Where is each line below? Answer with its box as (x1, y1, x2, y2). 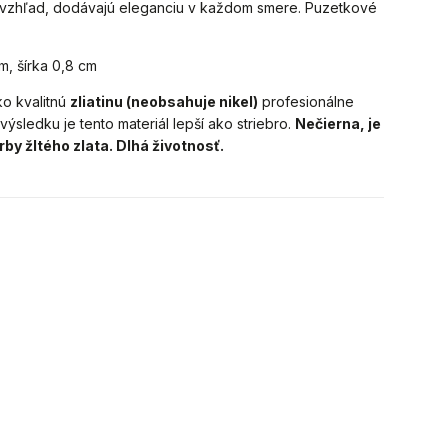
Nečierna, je (295, 115, 382, 132)
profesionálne (258, 93, 355, 110)
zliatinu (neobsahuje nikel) (70, 93, 259, 110)
